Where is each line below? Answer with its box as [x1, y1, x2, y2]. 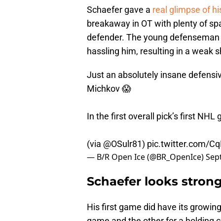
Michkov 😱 [87, 83, 131, 94]
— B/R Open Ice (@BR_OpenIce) [87, 151, 206, 163]
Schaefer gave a [87, 4, 152, 15]
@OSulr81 [103, 139, 142, 149]
